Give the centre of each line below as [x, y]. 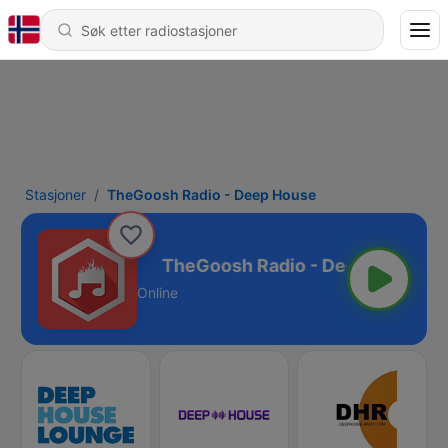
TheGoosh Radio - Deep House [211, 194]
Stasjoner [55, 194]
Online [157, 292]
